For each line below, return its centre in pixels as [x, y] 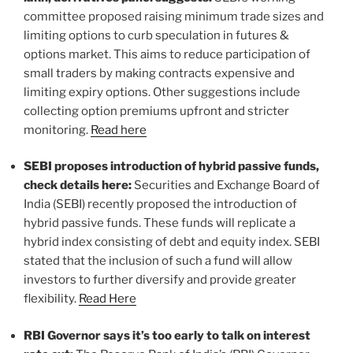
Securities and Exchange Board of [227, 186]
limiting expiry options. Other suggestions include [162, 92]
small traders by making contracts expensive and [159, 73]
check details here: [79, 186]
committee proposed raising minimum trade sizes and [174, 16]
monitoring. [57, 130]
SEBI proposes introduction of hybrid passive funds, [171, 167]
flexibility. [51, 299]
